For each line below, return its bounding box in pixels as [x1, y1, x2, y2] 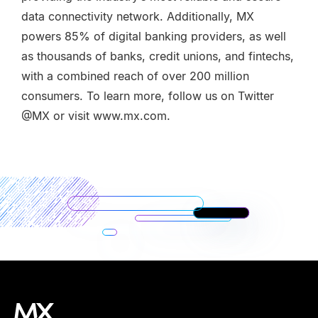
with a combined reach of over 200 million [21, 69, 249, 83]
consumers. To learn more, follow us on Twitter [21, 89, 274, 103]
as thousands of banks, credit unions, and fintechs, [21, 49, 294, 63]
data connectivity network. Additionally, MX [21, 9, 254, 23]
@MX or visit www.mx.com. [21, 109, 170, 123]
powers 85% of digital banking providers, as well [21, 29, 286, 43]
